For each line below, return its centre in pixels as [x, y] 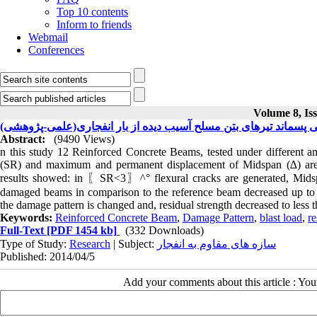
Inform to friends [94, 24]
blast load [281, 218]
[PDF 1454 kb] [80, 230]
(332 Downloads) [165, 230]
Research [90, 244]
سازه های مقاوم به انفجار [217, 244]
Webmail [48, 37]
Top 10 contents [92, 12]
